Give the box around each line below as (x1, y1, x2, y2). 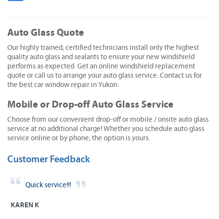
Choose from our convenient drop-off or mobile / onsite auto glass (7, 115, 209, 123)
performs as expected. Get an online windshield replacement (7, 62, 195, 70)
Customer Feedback (7, 153, 90, 165)
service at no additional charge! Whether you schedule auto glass (7, 125, 204, 132)
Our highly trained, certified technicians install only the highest (7, 44, 199, 51)
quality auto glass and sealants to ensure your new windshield (7, 53, 195, 61)
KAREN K (11, 200, 39, 209)
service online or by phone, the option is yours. (7, 134, 150, 142)
